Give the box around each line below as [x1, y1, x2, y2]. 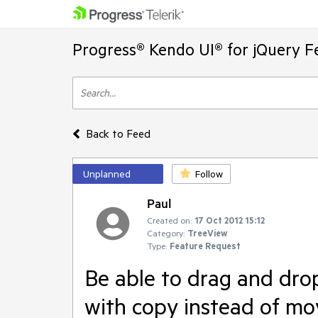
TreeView [187, 227, 227, 238]
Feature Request [170, 240, 241, 251]
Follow [195, 168, 223, 180]
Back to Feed [85, 126, 150, 141]
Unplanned [83, 168, 131, 180]
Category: [147, 227, 185, 238]
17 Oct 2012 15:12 [194, 214, 265, 226]
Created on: [147, 214, 192, 226]
